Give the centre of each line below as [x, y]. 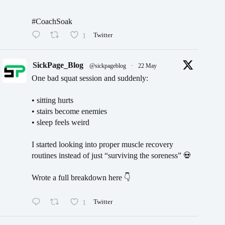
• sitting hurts [52, 100]
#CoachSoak [52, 22]
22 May [147, 66]
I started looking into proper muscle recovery [102, 144]
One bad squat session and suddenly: [90, 78]
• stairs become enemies [69, 111]
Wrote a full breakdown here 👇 [81, 177]
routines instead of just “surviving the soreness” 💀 [111, 155]
